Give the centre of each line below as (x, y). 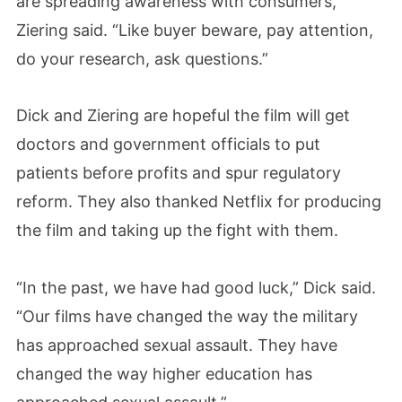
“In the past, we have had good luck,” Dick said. (196, 287)
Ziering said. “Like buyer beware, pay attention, (195, 30)
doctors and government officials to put (168, 144)
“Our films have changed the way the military (187, 316)
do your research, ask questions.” (142, 58)
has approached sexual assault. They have (177, 345)
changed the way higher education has (164, 373)
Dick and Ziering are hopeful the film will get (183, 116)
